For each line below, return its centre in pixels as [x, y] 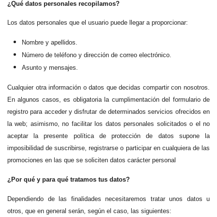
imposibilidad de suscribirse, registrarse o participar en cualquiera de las [108, 148]
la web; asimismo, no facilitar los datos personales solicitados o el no [108, 124]
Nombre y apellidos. [50, 43]
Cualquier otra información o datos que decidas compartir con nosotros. [108, 88]
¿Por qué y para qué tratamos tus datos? [69, 179]
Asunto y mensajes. [50, 68]
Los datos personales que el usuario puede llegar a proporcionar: [98, 23]
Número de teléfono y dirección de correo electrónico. [97, 55]
